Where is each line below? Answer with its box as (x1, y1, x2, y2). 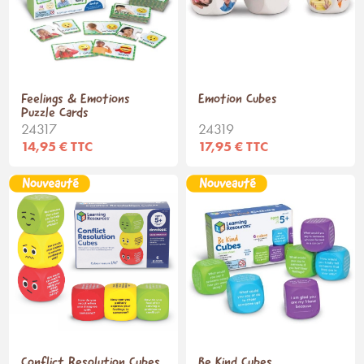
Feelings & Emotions (21, 93, 131, 107)
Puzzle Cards (21, 106, 89, 121)
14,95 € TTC (21, 138, 93, 155)
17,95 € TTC (198, 138, 268, 155)
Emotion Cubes (198, 93, 277, 107)
